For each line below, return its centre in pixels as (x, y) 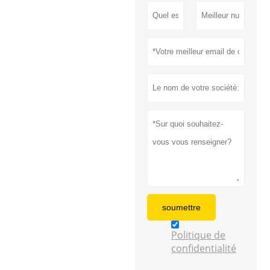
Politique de (198, 235)
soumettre (181, 207)
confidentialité (204, 248)
